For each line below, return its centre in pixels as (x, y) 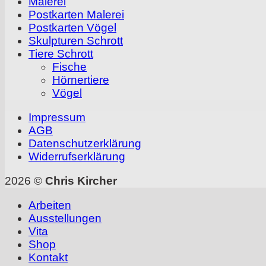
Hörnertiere (81, 80)
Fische (69, 66)
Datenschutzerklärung (85, 143)
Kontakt (48, 258)
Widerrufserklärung (77, 156)
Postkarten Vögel (72, 27)
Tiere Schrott (61, 53)
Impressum (57, 117)
